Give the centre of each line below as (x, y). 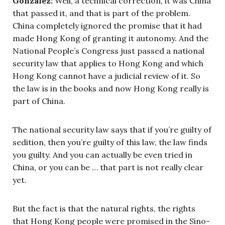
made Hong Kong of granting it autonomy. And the (110, 38)
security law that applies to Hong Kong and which (108, 63)
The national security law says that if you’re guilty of (112, 129)
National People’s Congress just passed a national (108, 50)
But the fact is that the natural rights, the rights (104, 208)
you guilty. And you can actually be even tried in (102, 154)
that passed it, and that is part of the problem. (101, 13)
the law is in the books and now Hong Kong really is (111, 88)
